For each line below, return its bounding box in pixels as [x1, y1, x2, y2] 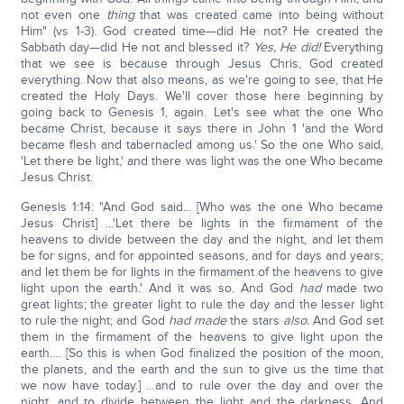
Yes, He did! [252, 40, 320, 55]
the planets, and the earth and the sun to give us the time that [20, 362, 384, 377]
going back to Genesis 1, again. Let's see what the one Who [20, 105, 384, 120]
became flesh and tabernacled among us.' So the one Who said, [20, 137, 384, 152]
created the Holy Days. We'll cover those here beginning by [20, 88, 384, 104]
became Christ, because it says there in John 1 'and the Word [20, 121, 384, 136]
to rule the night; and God [20, 313, 169, 328]
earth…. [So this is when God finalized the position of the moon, [20, 345, 384, 361]
